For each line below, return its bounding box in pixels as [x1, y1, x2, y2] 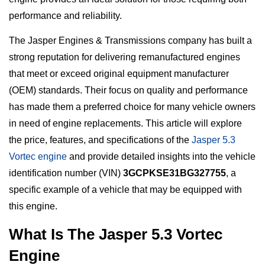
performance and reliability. [9, 10, 122, 21]
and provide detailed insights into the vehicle [67, 151, 256, 162]
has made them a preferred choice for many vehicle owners [9, 102, 256, 112]
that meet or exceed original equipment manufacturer [9, 69, 229, 79]
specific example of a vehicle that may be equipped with [9, 185, 242, 195]
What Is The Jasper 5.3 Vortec [9, 225, 222, 243]
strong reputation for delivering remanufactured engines [9, 52, 240, 63]
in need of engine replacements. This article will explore [9, 118, 242, 129]
